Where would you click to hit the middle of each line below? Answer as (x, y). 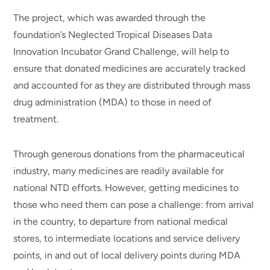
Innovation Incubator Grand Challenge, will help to (121, 51)
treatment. (36, 119)
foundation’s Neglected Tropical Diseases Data (113, 34)
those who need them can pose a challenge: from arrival (134, 205)
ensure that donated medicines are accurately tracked (130, 68)
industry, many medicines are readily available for (119, 171)
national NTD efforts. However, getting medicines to (126, 188)
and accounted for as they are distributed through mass (132, 85)
